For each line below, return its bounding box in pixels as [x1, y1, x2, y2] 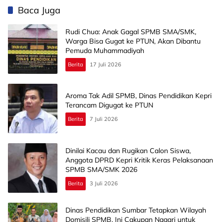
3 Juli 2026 [90, 179, 118, 187]
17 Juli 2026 [90, 60, 121, 68]
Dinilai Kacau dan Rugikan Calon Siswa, [65, 146, 191, 155]
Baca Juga [18, 4, 60, 16]
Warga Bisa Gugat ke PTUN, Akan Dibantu [65, 36, 201, 46]
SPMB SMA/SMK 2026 [65, 165, 137, 174]
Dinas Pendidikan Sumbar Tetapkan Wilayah [65, 205, 206, 215]
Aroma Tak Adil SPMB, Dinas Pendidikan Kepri [65, 91, 212, 101]
